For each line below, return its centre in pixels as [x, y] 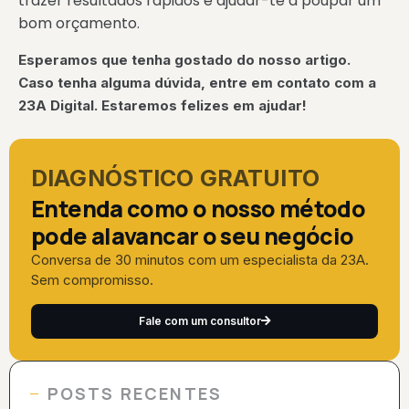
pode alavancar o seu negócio [193, 236]
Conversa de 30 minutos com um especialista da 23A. [200, 260]
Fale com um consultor [199, 320]
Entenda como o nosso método [199, 209]
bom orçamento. [79, 24]
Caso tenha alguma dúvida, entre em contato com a [197, 82]
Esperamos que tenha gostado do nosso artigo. [186, 59]
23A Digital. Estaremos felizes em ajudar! [163, 105]
